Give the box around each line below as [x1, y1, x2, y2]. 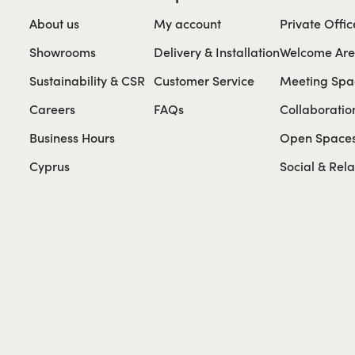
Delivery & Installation [154, 43, 281, 60]
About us [29, 14, 80, 32]
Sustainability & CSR [29, 71, 146, 89]
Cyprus [29, 157, 71, 174]
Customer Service [154, 71, 255, 89]
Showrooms [29, 43, 97, 60]
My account [154, 14, 222, 32]
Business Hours [29, 128, 116, 146]
